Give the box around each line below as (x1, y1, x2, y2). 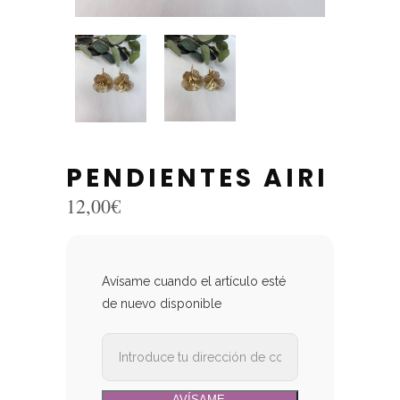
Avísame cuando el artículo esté (102, 274, 286, 289)
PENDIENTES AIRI (66, 161, 329, 196)
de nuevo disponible (102, 296, 221, 312)
